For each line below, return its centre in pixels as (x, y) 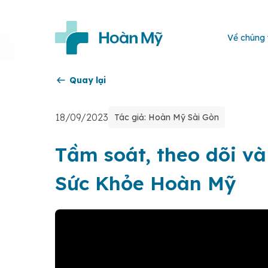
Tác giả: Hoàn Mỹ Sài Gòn (167, 117)
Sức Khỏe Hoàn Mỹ (145, 183)
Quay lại (88, 80)
